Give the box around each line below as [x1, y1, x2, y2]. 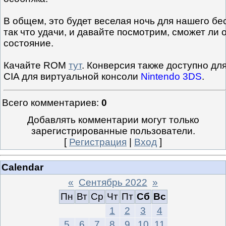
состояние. [4, 38, 53, 49]
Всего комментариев [2, 97, 96, 108]
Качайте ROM [4, 60, 69, 71]
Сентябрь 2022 [79, 177, 147, 188]
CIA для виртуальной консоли [4, 71, 141, 82]
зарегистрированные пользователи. [31, 126, 195, 137]
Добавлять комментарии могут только [27, 115, 199, 126]
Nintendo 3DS [141, 71, 202, 82]
